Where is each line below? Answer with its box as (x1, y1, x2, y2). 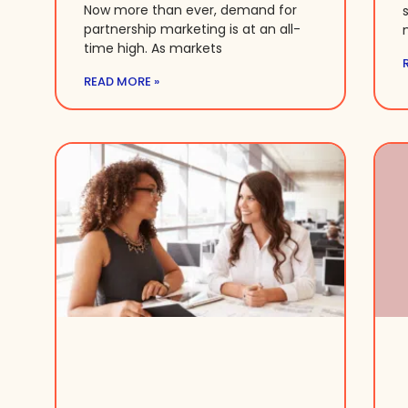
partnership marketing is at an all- (84, 19, 301, 38)
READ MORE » (84, 72, 159, 90)
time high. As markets (84, 38, 222, 57)
